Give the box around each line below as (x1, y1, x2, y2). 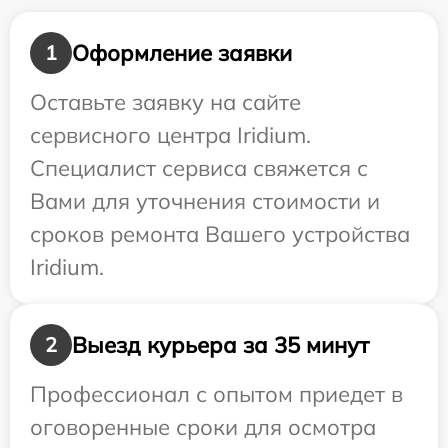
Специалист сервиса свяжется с (30, 154, 368, 183)
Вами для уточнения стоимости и (30, 187, 380, 216)
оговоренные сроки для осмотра (30, 413, 376, 442)
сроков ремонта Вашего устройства (30, 220, 410, 249)
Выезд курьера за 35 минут (72, 330, 369, 359)
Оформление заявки (72, 38, 292, 67)
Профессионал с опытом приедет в (30, 380, 403, 409)
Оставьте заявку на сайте (30, 88, 301, 117)
